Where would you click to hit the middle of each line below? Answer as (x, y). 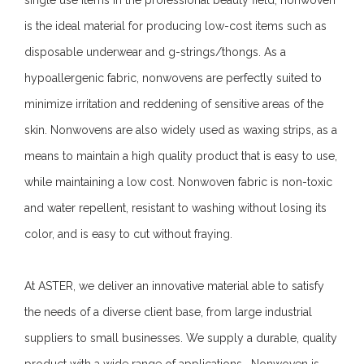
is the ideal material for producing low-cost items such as (175, 26)
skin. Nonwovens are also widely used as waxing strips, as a (181, 130)
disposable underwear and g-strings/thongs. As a (155, 52)
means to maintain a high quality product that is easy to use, (181, 156)
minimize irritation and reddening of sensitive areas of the (174, 104)
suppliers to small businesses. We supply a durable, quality (181, 338)
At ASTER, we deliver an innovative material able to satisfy (174, 286)
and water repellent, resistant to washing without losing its (175, 208)
